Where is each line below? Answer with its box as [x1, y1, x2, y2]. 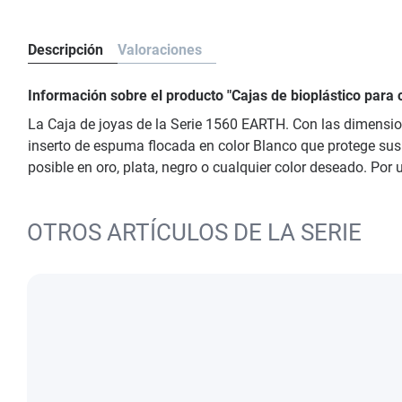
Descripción [28, 41, 103, 58]
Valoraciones [118, 41, 202, 58]
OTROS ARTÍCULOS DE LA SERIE [27, 219, 362, 246]
